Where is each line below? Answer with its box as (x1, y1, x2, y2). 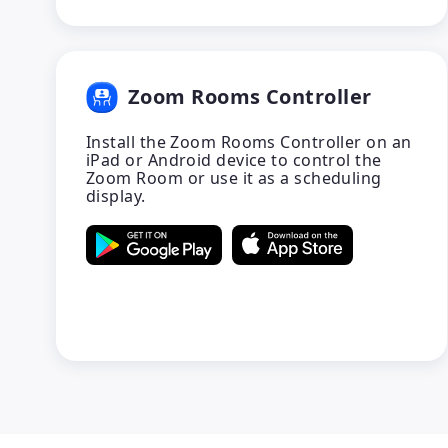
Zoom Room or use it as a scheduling (86, 167, 382, 189)
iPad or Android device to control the (86, 149, 382, 171)
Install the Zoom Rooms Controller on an (86, 131, 412, 153)
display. (86, 185, 146, 207)
